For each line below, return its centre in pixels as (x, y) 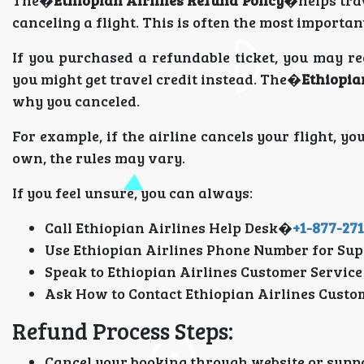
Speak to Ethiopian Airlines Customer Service (204, 271)
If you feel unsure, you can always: (132, 193)
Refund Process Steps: (123, 331)
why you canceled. (76, 101)
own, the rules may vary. (99, 158)
